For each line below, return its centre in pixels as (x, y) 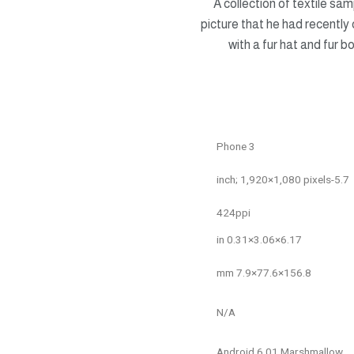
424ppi (233, 212)
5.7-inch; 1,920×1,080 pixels (342, 179)
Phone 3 (236, 146)
